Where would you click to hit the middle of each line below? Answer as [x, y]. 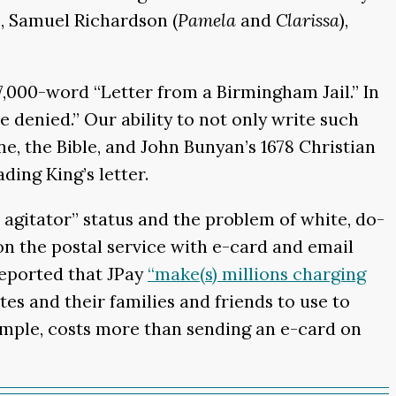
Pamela [207, 19]
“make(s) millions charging [257, 273]
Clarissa [308, 19]
